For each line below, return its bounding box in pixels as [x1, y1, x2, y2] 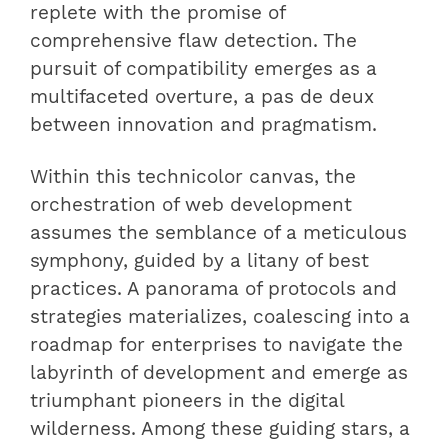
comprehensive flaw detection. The [30, 29, 357, 52]
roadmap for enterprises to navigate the [30, 333, 403, 356]
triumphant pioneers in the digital [30, 389, 344, 412]
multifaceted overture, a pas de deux [30, 85, 374, 108]
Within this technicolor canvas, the [30, 165, 356, 188]
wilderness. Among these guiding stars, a [30, 417, 410, 440]
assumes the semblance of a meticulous [30, 221, 407, 244]
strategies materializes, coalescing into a [30, 305, 410, 328]
